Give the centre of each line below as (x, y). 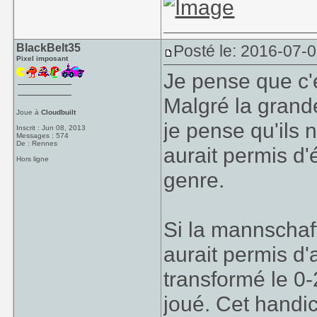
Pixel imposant (42, 58)
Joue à (29, 112)
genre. (194, 180)
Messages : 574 (43, 136)
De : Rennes (37, 143)
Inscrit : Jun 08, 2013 (51, 128)
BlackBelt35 (49, 48)
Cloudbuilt (59, 112)
